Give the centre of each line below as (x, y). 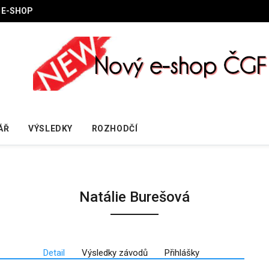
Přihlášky (182, 252)
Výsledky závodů (114, 252)
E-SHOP (17, 11)
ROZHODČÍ (115, 128)
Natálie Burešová (134, 197)
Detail (54, 252)
